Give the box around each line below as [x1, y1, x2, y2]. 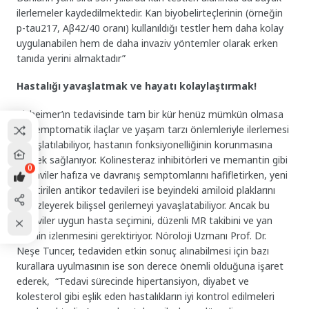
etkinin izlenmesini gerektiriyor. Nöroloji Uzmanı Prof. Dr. [17, 229, 267, 243]
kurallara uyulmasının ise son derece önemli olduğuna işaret [17, 259, 284, 273]
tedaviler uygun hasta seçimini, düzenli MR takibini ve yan [17, 214, 273, 228]
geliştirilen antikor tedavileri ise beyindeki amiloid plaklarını [17, 183, 276, 197]
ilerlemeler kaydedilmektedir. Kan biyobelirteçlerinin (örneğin [17, 6, 283, 19]
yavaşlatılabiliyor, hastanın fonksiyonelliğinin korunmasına [17, 138, 273, 152]
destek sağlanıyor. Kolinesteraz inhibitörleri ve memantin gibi [17, 153, 288, 167]
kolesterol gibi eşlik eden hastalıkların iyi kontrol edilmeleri [17, 290, 275, 303]
